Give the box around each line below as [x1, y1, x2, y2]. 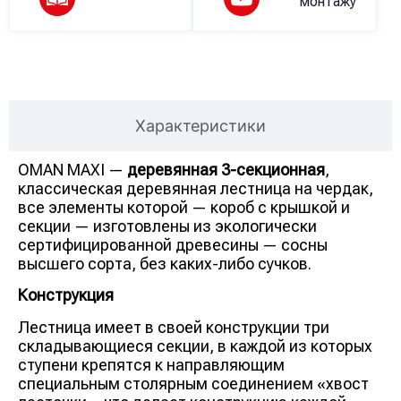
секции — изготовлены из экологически [18, 216, 317, 235]
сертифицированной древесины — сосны [18, 235, 328, 254]
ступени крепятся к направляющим [18, 354, 285, 374]
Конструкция [18, 286, 114, 305]
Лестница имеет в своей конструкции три [18, 317, 329, 337]
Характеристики [135, 115, 266, 135]
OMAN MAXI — [18, 159, 127, 179]
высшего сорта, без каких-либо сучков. [18, 253, 311, 273]
